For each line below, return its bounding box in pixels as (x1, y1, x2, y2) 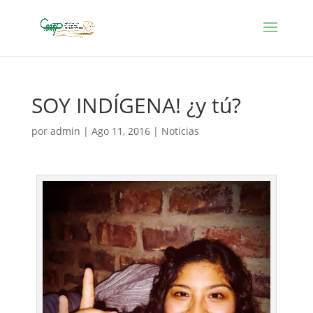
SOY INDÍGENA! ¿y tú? (31, 91, 241, 119)
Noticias (161, 124, 199, 138)
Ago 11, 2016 (91, 124, 150, 138)
